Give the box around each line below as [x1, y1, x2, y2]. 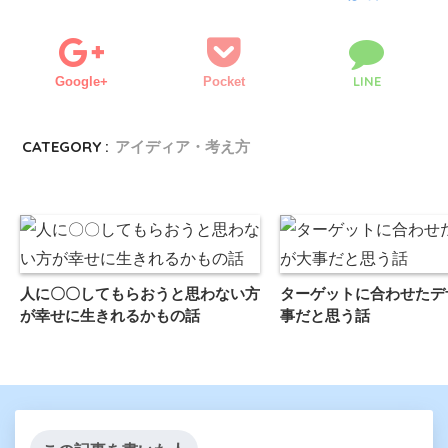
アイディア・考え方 [115, 137, 251, 156]
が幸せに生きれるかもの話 [20, 306, 200, 324]
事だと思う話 [280, 306, 370, 324]
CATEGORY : [22, 137, 110, 156]
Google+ [54, 74, 108, 89]
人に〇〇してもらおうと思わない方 [20, 284, 260, 302]
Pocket [203, 74, 245, 89]
